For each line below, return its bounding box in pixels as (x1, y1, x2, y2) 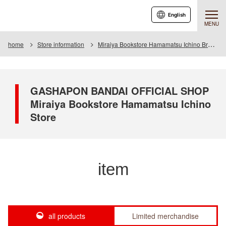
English (168, 12, 186, 18)
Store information (37, 40, 84, 48)
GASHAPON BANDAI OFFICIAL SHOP (30, 83, 209, 98)
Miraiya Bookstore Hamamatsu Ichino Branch (98, 40, 208, 48)
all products (48, 211, 85, 221)
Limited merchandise (132, 211, 199, 221)
